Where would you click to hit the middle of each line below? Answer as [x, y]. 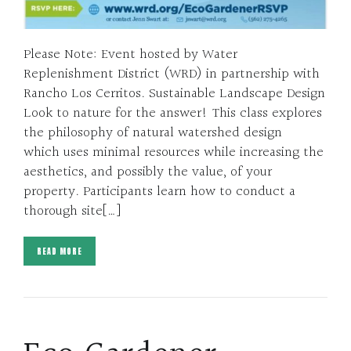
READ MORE [60, 251]
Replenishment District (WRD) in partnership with [172, 74]
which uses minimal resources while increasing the [174, 153]
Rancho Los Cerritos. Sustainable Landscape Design [174, 94]
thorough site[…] [72, 212]
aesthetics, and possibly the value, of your [148, 172]
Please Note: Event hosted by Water [130, 55]
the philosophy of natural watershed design [153, 133]
